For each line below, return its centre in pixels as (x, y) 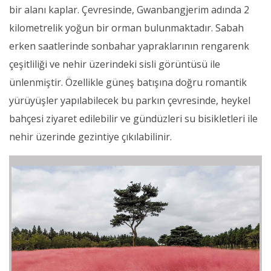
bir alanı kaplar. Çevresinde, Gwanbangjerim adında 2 (129, 9)
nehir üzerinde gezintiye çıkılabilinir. (90, 136)
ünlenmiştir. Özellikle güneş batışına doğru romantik (128, 82)
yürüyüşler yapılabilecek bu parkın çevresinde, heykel (130, 100)
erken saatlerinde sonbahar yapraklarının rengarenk (129, 46)
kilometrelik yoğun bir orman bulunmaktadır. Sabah (126, 28)
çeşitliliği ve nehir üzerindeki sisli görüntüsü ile (115, 64)
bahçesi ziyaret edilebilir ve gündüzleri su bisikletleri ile (133, 118)
